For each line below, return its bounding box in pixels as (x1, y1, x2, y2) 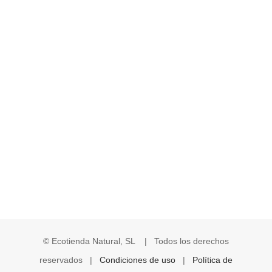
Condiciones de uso (100, 255, 175, 265)
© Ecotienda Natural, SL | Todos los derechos (43, 236, 229, 246)
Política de (192, 255, 233, 265)
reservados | (39, 255, 100, 265)
